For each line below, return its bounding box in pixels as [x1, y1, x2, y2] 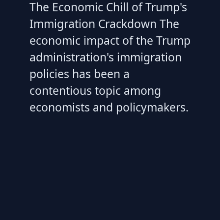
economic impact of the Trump [29, 32, 191, 49]
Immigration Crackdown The [29, 16, 179, 32]
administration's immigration [29, 49, 182, 65]
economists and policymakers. [29, 99, 189, 115]
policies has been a [29, 66, 130, 82]
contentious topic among [29, 82, 161, 99]
